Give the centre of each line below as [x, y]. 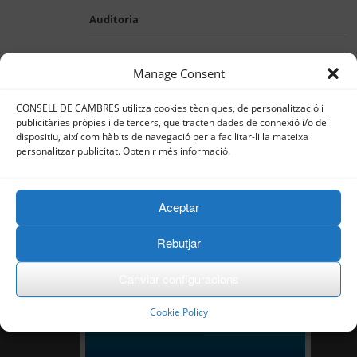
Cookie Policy [178, 312]
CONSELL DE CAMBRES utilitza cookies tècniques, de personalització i [170, 108]
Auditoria [114, 19]
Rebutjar [178, 243]
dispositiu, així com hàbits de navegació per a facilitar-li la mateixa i [165, 137]
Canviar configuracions [178, 279]
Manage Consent [178, 74]
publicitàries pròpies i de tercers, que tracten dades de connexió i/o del [173, 122]
